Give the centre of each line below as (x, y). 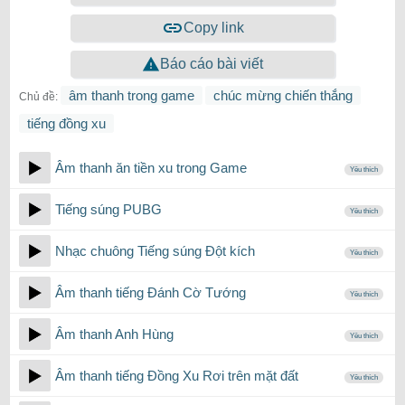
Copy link (213, 28)
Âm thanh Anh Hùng (114, 334)
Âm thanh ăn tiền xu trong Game (151, 168)
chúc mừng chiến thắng (283, 95)
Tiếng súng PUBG (108, 209)
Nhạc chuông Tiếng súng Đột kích (155, 251)
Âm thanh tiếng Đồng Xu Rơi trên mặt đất (177, 376)
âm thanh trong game (132, 95)
